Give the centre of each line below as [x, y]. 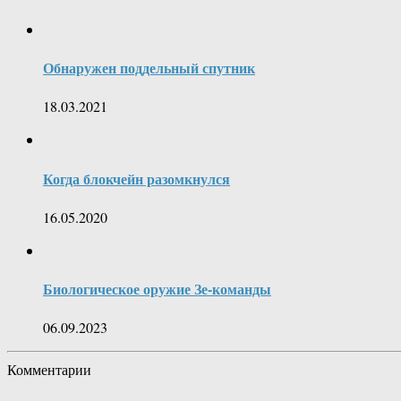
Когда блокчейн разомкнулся [137, 178]
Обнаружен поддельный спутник [149, 68]
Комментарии [49, 370]
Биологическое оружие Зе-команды [157, 289]
